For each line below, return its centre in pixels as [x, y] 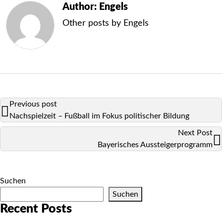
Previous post [33, 104]
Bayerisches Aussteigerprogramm [155, 145]
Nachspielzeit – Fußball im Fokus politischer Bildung [99, 116]
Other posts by [93, 23]
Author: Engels [95, 7]
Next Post [195, 133]
